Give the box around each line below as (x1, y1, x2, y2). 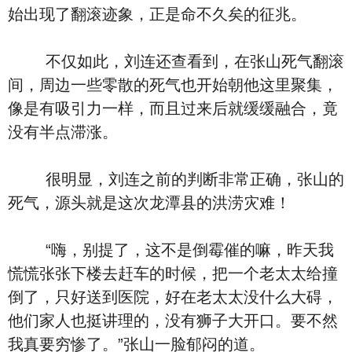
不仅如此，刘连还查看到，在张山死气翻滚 (8, 53, 344, 70)
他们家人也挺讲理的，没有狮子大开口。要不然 (8, 312, 338, 329)
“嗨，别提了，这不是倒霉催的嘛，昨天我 (8, 241, 334, 258)
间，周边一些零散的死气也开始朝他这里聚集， (8, 76, 338, 93)
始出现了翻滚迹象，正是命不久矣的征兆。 (8, 5, 306, 23)
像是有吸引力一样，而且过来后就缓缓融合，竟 (8, 100, 338, 117)
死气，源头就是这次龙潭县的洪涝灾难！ (8, 194, 291, 211)
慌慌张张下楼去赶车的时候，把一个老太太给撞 (8, 265, 338, 282)
